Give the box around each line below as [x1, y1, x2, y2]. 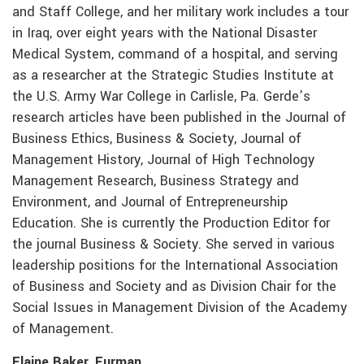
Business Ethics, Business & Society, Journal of [12, 129, 301, 149]
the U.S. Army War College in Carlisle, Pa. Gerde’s [12, 87, 310, 107]
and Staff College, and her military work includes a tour [12, 2, 349, 23]
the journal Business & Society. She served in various [12, 235, 335, 255]
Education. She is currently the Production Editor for [12, 214, 330, 234]
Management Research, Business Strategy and [12, 171, 299, 192]
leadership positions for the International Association [12, 256, 338, 276]
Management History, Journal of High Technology [12, 150, 314, 171]
